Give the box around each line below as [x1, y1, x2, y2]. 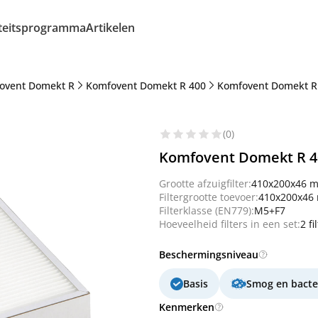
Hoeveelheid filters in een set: [159, 217, 300, 231]
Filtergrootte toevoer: [159, 190, 258, 204]
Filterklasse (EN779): [159, 204, 254, 217]
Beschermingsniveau [159, 248, 258, 261]
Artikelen [86, 20, 135, 35]
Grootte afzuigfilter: [159, 177, 251, 190]
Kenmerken [159, 300, 214, 314]
